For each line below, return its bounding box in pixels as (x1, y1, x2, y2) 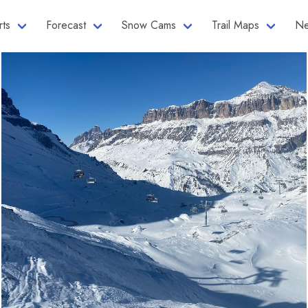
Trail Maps (212, 17, 259, 33)
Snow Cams (122, 17, 176, 33)
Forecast (46, 17, 86, 33)
